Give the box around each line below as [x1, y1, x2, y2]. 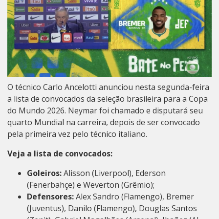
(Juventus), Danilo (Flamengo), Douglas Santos [27, 203, 197, 214]
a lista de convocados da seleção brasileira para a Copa [7, 93, 208, 105]
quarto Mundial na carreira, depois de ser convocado [7, 117, 200, 128]
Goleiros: [27, 168, 64, 179]
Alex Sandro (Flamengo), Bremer [76, 191, 194, 202]
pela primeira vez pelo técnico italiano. [7, 129, 147, 140]
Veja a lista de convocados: [7, 148, 112, 159]
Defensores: [27, 191, 76, 202]
